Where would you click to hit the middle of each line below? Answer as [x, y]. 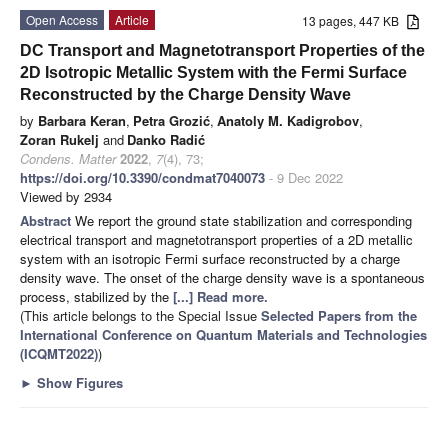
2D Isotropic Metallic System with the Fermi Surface [213, 73]
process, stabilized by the [96, 297]
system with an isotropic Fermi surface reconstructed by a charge [210, 259]
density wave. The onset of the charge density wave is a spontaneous [222, 278]
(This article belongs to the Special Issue [140, 316]
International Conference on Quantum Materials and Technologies [223, 335]
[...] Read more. [220, 297]
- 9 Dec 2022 [304, 178]
